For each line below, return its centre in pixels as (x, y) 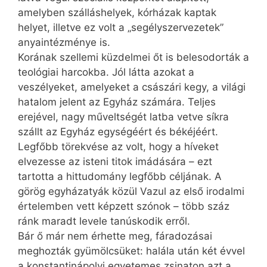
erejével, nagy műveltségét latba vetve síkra (123, 117)
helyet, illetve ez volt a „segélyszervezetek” (121, 27)
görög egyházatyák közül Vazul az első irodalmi (131, 191)
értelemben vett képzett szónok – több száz (124, 206)
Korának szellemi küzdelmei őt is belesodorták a (133, 57)
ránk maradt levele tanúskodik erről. (104, 221)
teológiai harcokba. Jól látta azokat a (106, 72)
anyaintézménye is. (64, 42)
